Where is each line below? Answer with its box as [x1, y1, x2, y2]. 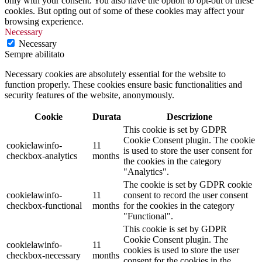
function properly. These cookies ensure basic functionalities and [5, 79, 242, 89]
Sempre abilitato [5, 49, 64, 59]
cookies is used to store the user [123, 244, 239, 255]
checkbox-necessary [6, 250, 81, 260]
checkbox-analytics [6, 150, 77, 161]
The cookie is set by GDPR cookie [123, 179, 252, 189]
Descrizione [167, 111, 212, 122]
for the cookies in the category [123, 200, 235, 211]
